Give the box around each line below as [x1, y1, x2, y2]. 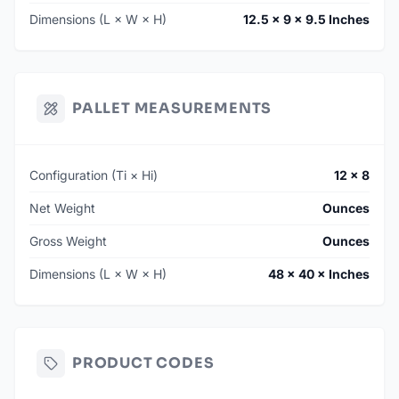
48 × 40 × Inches [268, 266, 370, 282]
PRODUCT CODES [72, 354, 215, 373]
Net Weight [29, 200, 95, 216]
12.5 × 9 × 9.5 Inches [243, 12, 370, 28]
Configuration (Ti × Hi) [29, 167, 158, 183]
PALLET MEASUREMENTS [72, 99, 273, 118]
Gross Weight [29, 233, 107, 249]
